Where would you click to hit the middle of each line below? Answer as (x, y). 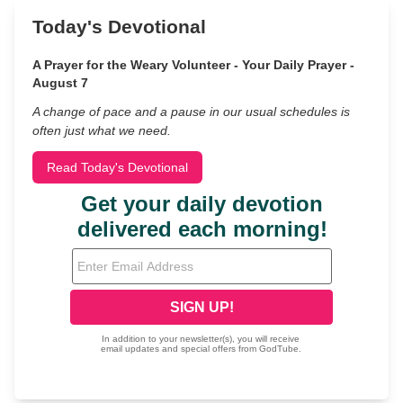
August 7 (60, 83)
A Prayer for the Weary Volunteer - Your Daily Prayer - (193, 65)
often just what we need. (102, 130)
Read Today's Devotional (117, 167)
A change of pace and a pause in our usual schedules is (191, 112)
